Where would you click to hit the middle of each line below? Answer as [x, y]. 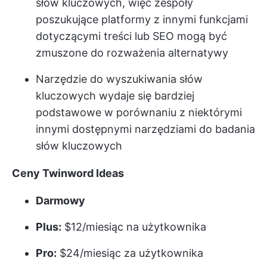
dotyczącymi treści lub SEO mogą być [131, 36]
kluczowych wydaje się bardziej [115, 95]
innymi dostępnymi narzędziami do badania [145, 129]
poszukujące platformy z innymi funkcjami [142, 19]
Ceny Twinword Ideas [68, 173]
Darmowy [60, 200]
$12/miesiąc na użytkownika [134, 226]
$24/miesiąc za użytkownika [130, 253]
